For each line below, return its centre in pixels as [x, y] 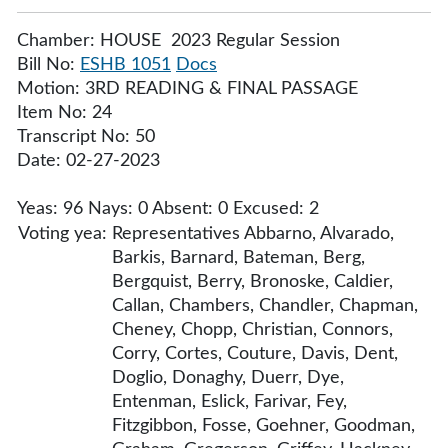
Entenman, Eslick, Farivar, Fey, [229, 402]
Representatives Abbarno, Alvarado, [253, 234]
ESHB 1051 [125, 65]
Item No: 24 [64, 113]
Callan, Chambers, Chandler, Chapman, [265, 306]
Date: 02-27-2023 [88, 161]
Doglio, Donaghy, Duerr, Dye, [228, 378]
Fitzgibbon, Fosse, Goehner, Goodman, [263, 426]
